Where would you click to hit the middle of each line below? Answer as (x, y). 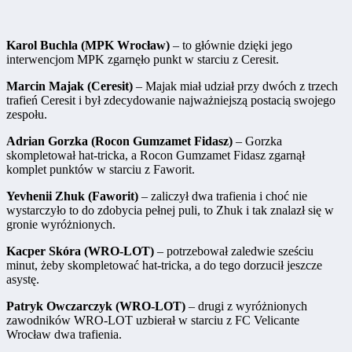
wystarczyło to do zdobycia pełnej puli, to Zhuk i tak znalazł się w (170, 211)
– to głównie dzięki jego (231, 46)
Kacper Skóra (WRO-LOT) (80, 251)
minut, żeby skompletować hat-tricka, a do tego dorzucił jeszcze (164, 266)
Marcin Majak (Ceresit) (70, 86)
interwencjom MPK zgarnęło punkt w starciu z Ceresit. (143, 60)
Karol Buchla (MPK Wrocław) (88, 46)
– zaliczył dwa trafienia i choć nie (223, 196)
